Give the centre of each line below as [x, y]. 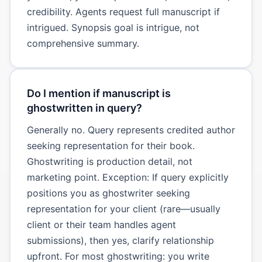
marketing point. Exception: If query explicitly [127, 177]
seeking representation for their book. [111, 145]
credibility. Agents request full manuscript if [123, 11]
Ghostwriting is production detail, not [109, 161]
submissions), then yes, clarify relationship [120, 240]
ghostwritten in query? [84, 108]
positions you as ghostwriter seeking [108, 193]
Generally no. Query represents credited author [131, 130]
